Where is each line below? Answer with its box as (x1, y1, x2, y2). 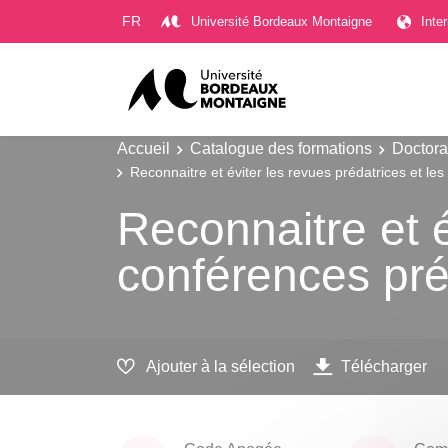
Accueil (117, 139, 170, 157)
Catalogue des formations (190, 139, 372, 157)
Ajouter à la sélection (146, 357, 295, 376)
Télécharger (341, 357, 427, 376)
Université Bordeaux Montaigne (191, 13, 372, 29)
